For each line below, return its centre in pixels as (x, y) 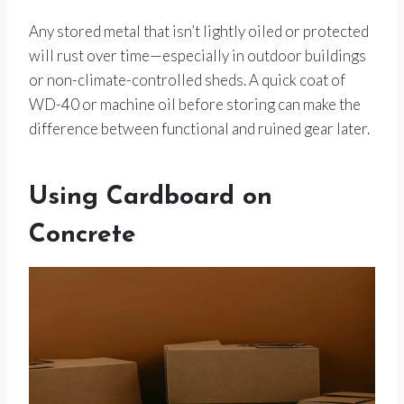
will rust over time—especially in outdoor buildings (197, 56)
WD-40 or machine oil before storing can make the (195, 105)
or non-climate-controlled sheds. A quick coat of (187, 80)
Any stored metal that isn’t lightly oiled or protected (199, 32)
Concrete (83, 236)
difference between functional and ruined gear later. (199, 129)
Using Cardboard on (151, 198)
